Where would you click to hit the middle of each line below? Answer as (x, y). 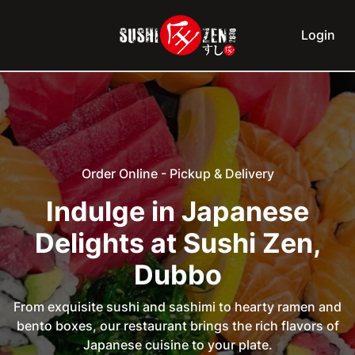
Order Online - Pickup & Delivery (177, 174)
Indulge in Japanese (177, 211)
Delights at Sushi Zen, (177, 243)
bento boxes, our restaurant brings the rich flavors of (177, 326)
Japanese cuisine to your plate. (177, 345)
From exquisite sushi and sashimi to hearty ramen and (177, 307)
